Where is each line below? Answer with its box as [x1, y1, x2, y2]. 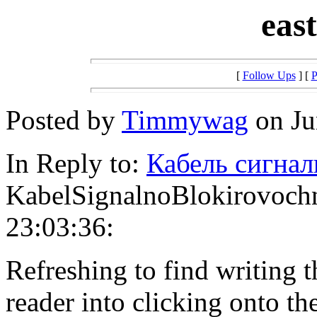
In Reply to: [6, 148, 146, 179]
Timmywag [122, 105, 248, 136]
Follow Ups [242, 69, 296, 82]
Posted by [6, 105, 122, 136]
